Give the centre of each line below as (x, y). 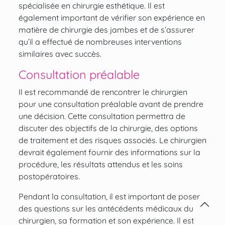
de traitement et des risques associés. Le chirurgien (112, 140)
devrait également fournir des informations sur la (109, 152)
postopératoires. (49, 177)
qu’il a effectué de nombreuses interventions (100, 42)
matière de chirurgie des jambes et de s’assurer (106, 30)
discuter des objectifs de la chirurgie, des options (108, 128)
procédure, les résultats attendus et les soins (100, 164)
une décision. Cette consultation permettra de (102, 116)
